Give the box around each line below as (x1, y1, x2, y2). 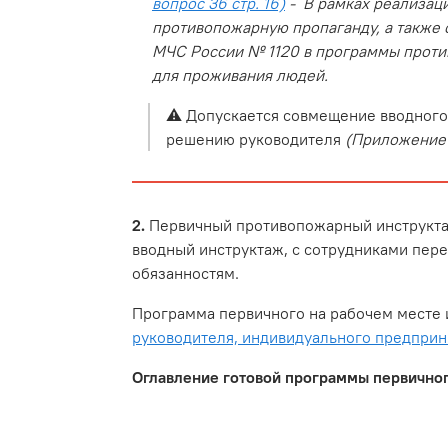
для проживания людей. (152, 65, 328, 86)
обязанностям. (132, 263, 239, 284)
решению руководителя (166, 129, 345, 150)
